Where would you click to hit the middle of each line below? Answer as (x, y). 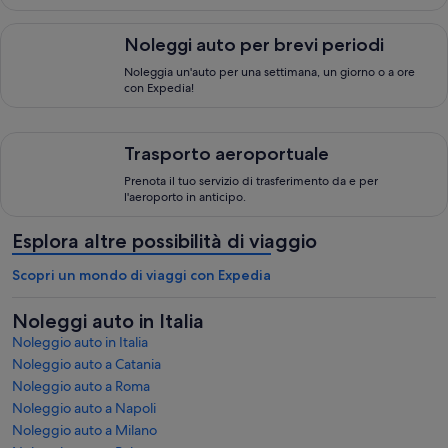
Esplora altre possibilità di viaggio (164, 241)
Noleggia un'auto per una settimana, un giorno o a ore (269, 72)
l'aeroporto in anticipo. (185, 197)
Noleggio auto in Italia (80, 342)
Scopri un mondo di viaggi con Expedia (141, 275)
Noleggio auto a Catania (86, 364)
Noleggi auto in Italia (108, 321)
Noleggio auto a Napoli (84, 408)
